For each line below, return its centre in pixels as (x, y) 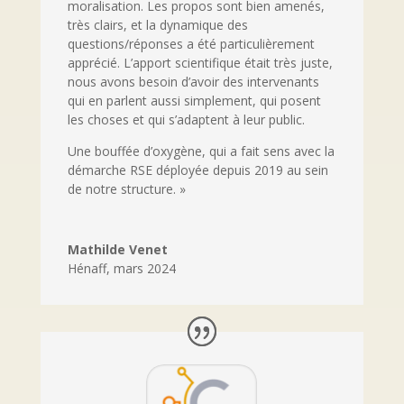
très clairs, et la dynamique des (157, 25)
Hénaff (87, 269)
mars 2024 (144, 269)
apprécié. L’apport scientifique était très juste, (200, 63)
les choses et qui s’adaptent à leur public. (186, 120)
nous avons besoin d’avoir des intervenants (193, 82)
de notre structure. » (126, 189)
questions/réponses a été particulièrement (191, 44)
